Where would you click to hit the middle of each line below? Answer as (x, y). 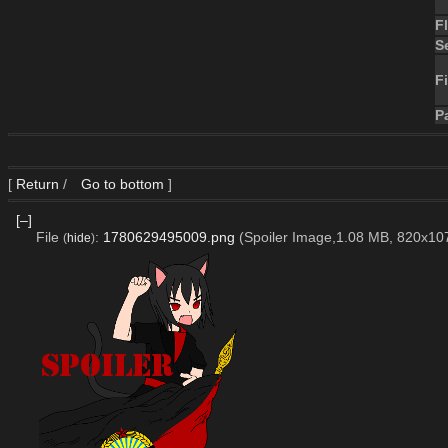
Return (37, 184)
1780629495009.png (168, 236)
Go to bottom (120, 184)
